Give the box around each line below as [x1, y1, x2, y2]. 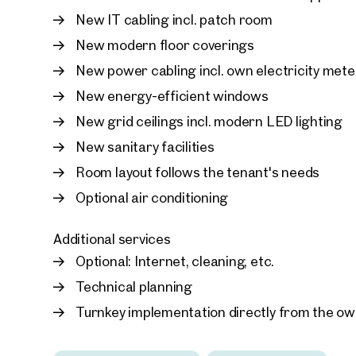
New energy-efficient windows [75, 87, 269, 105]
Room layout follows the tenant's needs [75, 164, 320, 181]
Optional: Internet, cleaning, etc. [75, 253, 275, 270]
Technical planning [75, 278, 192, 296]
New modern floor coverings [75, 37, 254, 54]
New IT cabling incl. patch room [75, 11, 273, 29]
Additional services [53, 230, 171, 248]
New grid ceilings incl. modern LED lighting [75, 113, 342, 130]
